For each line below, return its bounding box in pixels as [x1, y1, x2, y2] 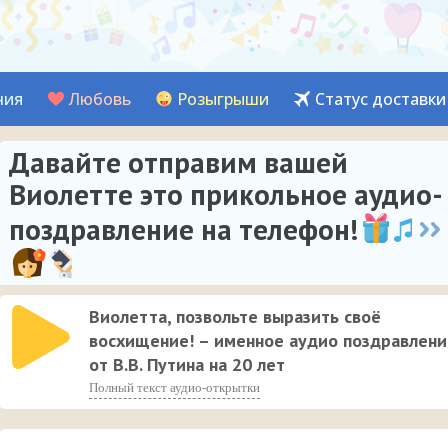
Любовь [69, 88, 131, 110]
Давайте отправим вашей [9, 143, 348, 181]
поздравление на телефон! [9, 210, 358, 248]
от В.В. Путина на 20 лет [89, 353, 285, 376]
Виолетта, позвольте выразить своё [89, 305, 381, 328]
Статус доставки [315, 88, 446, 110]
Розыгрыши [177, 88, 269, 110]
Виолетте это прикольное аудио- [9, 175, 443, 213]
